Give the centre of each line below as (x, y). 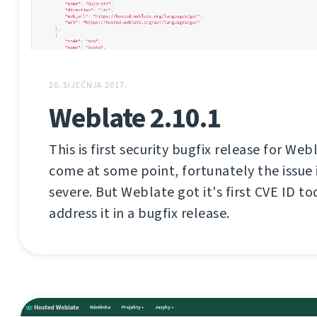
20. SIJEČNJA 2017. (88, 85)
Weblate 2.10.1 (135, 117)
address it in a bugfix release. (139, 213)
